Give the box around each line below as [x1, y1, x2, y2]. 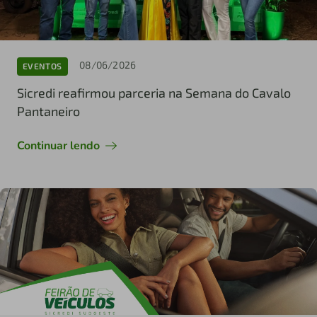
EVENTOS [23, 61, 62, 71]
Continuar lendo [17, 137, 100, 154]
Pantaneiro [17, 103, 80, 119]
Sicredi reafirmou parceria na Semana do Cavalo [17, 84, 291, 100]
